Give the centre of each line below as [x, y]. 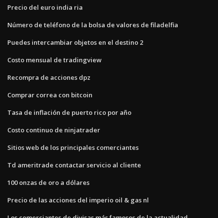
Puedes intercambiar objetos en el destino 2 [75, 42]
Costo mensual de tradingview [54, 60]
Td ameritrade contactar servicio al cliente [74, 165]
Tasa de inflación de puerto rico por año [69, 112]
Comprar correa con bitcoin [50, 95]
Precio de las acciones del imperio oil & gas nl [78, 200]
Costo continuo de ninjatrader [54, 130]
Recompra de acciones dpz [49, 77]
